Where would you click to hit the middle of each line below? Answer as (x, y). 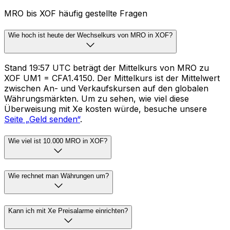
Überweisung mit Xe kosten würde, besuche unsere (106, 109)
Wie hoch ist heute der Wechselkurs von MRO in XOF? (90, 35)
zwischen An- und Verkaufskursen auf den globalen (106, 89)
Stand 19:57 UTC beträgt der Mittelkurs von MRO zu (107, 68)
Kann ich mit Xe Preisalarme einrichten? (68, 210)
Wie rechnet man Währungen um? (59, 176)
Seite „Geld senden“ (42, 119)
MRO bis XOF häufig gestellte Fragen (76, 13)
